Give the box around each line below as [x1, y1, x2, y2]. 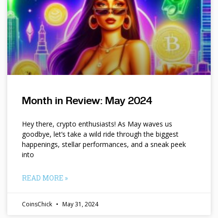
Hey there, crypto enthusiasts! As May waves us [22, 119, 172, 129]
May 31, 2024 [61, 200, 98, 209]
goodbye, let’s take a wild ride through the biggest [22, 129, 179, 139]
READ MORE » [22, 173, 68, 183]
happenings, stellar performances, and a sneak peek [22, 140, 186, 149]
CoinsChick [22, 200, 54, 209]
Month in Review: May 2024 [22, 94, 152, 107]
